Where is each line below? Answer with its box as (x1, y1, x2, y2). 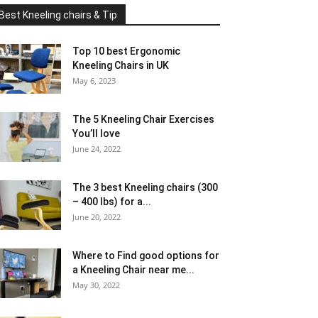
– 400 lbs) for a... (72, 196, 151, 207)
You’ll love (72, 128, 120, 139)
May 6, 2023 (72, 75, 116, 86)
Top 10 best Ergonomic (72, 45, 180, 57)
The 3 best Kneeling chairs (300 (72, 182, 218, 193)
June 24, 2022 (72, 143, 121, 154)
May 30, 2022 (72, 280, 120, 290)
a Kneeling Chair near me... (72, 264, 194, 275)
